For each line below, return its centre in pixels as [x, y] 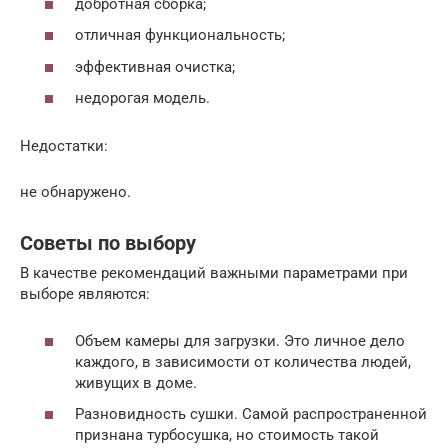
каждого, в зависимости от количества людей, [243, 361]
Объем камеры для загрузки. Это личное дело [240, 340]
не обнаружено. [75, 192]
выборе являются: [85, 294]
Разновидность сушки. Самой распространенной [251, 414]
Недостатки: [64, 146]
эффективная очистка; [155, 66]
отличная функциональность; [180, 35]
